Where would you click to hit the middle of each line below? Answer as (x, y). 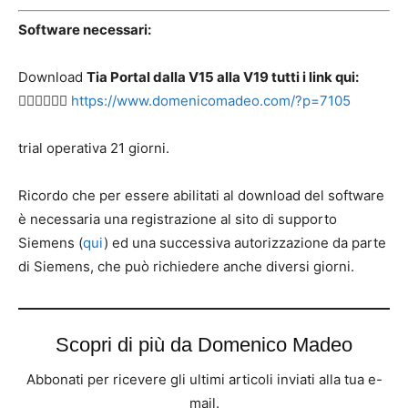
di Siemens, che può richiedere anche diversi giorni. (186, 267)
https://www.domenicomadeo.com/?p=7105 (211, 101)
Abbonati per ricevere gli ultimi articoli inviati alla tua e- (204, 380)
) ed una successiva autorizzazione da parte (245, 243)
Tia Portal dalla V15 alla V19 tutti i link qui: (223, 77)
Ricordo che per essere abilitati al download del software (201, 196)
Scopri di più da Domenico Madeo (204, 345)
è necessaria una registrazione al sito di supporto (178, 219)
